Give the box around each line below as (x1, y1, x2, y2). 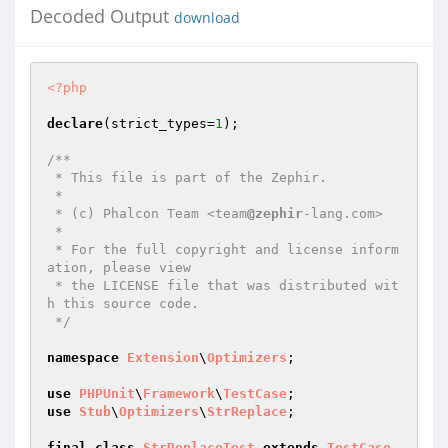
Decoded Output (30, 4, 174, 28)
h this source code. (47, 296, 199, 311)
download (174, 9, 240, 27)
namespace (47, 350, 119, 365)
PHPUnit (79, 386, 135, 401)
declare (47, 116, 103, 131)
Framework (143, 386, 215, 401)
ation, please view (47, 260, 191, 275)
